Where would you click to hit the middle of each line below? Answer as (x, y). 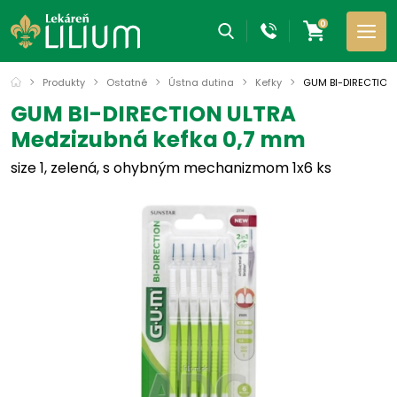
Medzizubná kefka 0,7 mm (158, 140)
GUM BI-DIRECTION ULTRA (153, 114)
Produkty (64, 82)
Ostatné (127, 82)
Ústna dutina (201, 82)
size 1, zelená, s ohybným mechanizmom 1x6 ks (171, 168)
